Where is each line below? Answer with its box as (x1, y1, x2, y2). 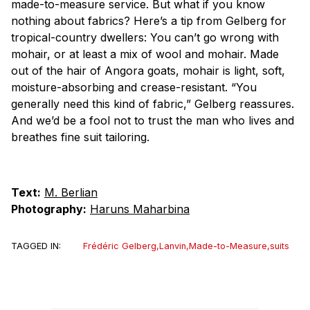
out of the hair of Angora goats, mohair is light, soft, (11, 64, 285, 78)
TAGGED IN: (11, 241, 61, 252)
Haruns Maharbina (90, 202, 190, 217)
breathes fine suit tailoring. (11, 130, 149, 145)
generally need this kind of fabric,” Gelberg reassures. (11, 97, 294, 111)
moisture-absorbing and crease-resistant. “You (11, 80, 257, 95)
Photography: (11, 202, 86, 217)
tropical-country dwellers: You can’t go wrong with (11, 30, 279, 45)
